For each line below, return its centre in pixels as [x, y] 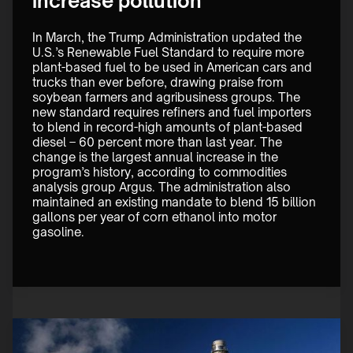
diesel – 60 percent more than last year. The [159, 143]
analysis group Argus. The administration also [163, 188]
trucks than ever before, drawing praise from [159, 83]
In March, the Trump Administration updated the [169, 38]
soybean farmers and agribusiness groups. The [168, 98]
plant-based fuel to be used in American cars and [174, 68]
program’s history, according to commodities [161, 173]
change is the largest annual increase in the [157, 158]
